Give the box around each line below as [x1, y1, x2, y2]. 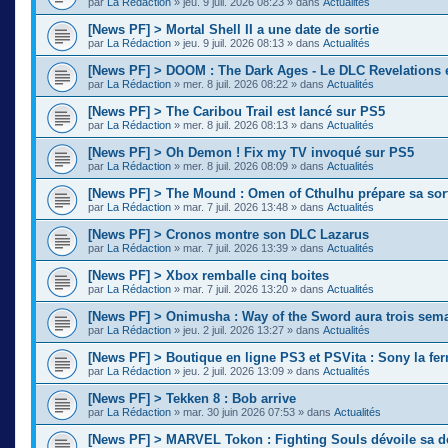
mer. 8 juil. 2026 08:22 [183, 77, 288, 90]
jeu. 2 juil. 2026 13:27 [183, 323, 284, 336]
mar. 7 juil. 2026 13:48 [183, 200, 288, 213]
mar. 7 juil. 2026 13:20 [183, 282, 288, 295]
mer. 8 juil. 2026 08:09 [183, 159, 288, 172]
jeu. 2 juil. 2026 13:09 [183, 364, 284, 377]
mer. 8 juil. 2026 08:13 [183, 118, 288, 131]
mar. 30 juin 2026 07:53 [183, 405, 295, 418]
